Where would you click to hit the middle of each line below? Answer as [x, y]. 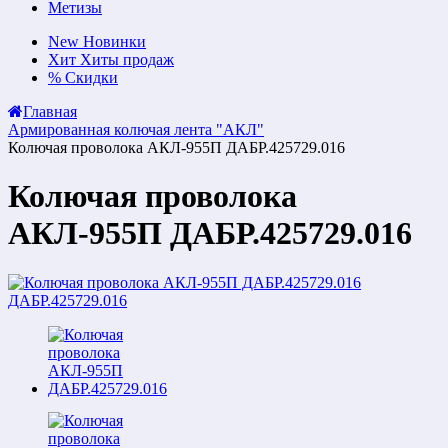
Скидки [91, 77]
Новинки [114, 41]
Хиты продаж [127, 59]
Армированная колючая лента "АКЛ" [136, 129]
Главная [50, 111]
